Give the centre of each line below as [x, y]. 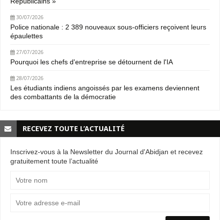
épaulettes [27, 36]
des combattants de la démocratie [63, 96]
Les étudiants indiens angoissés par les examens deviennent [105, 88]
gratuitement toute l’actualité [54, 161]
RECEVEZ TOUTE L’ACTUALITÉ [74, 128]
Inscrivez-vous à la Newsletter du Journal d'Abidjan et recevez [107, 151]
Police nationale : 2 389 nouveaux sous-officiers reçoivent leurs [108, 27]
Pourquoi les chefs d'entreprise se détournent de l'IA [92, 62]
